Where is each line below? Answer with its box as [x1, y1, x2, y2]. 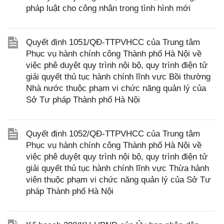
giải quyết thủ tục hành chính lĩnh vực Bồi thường [26, 72, 210, 81]
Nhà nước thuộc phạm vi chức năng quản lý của [26, 83, 206, 93]
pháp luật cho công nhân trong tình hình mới [26, 3, 190, 13]
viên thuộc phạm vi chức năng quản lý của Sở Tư [26, 175, 210, 184]
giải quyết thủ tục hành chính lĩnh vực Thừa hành [26, 163, 209, 173]
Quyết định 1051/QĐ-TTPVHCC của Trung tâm [26, 37, 200, 47]
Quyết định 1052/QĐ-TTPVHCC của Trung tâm [26, 129, 200, 138]
